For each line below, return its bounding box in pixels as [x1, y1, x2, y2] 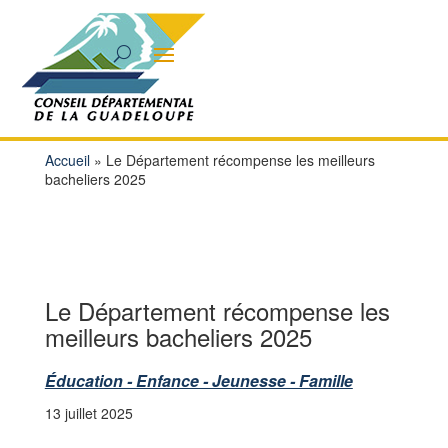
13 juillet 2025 [44, 403, 133, 423]
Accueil [44, 150, 90, 170]
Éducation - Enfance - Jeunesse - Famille [44, 369, 353, 392]
